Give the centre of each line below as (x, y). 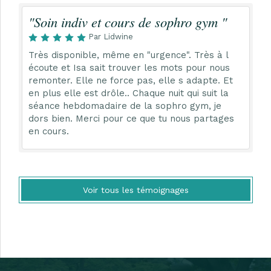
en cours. (49, 131)
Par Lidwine (111, 36)
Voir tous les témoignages (136, 190)
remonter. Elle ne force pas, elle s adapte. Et (131, 80)
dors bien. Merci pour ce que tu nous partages (131, 118)
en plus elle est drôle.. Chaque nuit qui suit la (129, 93)
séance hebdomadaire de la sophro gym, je (125, 106)
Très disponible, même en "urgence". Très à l (128, 55)
